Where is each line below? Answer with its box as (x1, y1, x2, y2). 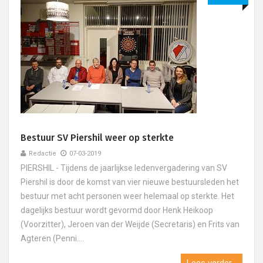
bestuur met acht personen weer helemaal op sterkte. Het (21, 191, 234, 201)
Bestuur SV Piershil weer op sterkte (21, 132, 174, 143)
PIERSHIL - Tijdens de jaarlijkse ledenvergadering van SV (21, 163, 227, 173)
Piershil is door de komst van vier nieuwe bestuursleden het (21, 177, 239, 187)
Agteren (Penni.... (21, 234, 84, 243)
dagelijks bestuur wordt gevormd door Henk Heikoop (21, 205, 213, 215)
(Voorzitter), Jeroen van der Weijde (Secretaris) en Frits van (21, 220, 240, 229)
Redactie (29, 150, 56, 157)
